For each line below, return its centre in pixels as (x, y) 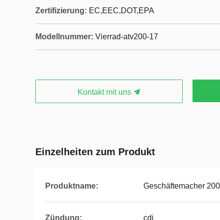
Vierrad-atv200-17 (127, 37)
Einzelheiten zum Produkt (95, 152)
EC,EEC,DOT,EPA (122, 11)
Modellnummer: (64, 37)
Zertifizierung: (61, 11)
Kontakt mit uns (105, 92)
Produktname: (72, 186)
